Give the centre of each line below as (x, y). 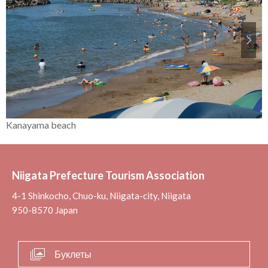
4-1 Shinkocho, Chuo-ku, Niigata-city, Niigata (101, 196)
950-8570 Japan (45, 210)
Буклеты (73, 254)
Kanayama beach (41, 125)
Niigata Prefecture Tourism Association (108, 176)
